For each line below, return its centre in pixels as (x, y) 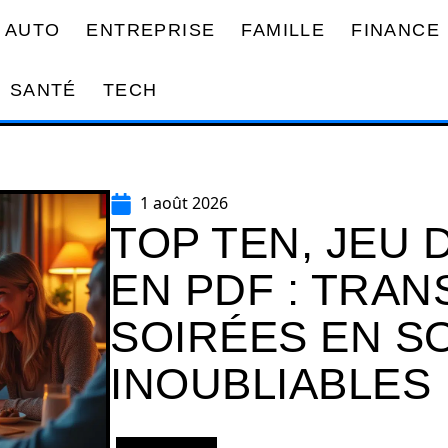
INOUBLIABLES (270, 383)
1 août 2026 (184, 203)
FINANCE (395, 29)
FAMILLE (283, 29)
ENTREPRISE (151, 29)
